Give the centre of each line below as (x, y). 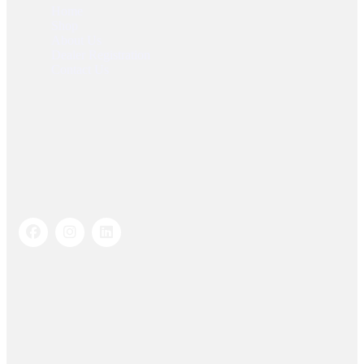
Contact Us (80, 70)
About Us (76, 41)
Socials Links (44, 156)
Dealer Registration (101, 55)
